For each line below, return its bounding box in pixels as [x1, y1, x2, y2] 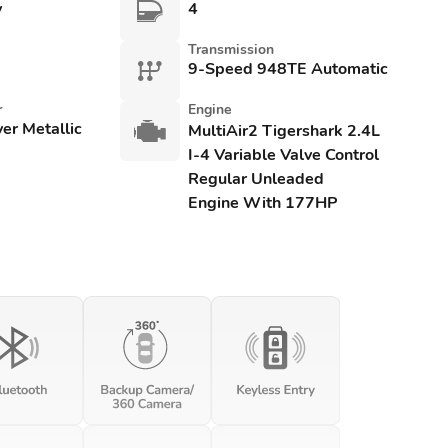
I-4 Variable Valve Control [187, 144, 379, 166]
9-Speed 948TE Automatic [187, 58, 388, 80]
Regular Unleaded [187, 168, 324, 190]
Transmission [187, 40, 274, 59]
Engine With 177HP [187, 192, 337, 214]
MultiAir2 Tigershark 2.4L [187, 120, 380, 142]
